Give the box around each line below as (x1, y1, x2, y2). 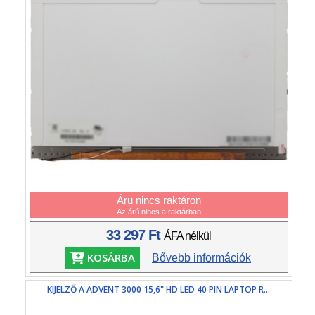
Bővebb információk (152, 252, 251, 264)
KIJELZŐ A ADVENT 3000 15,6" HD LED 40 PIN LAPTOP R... (47, 283, 271, 296)
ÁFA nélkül (164, 229, 212, 242)
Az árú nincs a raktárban (116, 207, 201, 216)
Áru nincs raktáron (116, 193, 201, 206)
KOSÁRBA (84, 250, 135, 265)
